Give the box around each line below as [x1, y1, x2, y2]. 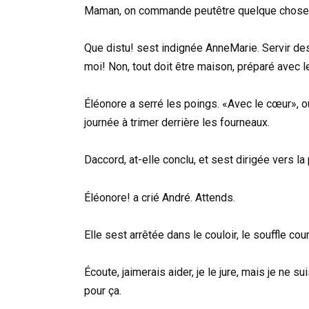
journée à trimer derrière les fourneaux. [84, 116, 270, 130]
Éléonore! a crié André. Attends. [84, 190, 235, 204]
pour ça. [84, 283, 121, 297]
